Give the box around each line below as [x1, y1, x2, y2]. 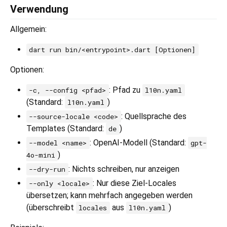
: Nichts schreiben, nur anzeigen [68, 164, 179, 174]
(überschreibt [26, 203, 76, 213]
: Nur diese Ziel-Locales [92, 178, 176, 188]
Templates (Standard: [26, 124, 106, 134]
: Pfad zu [108, 85, 142, 95]
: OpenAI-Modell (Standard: [89, 138, 188, 148]
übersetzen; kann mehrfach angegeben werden [26, 191, 193, 201]
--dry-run [29, 165, 66, 174]
